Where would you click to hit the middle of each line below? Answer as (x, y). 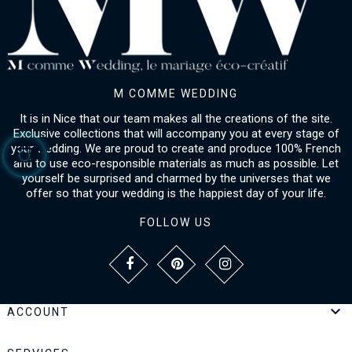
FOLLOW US (176, 223)
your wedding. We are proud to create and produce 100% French (176, 149)
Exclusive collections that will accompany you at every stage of (176, 134)
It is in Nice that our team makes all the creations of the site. (176, 119)
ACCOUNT (38, 312)
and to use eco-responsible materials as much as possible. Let (176, 164)
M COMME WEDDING (176, 94)
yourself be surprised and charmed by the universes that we (176, 179)
